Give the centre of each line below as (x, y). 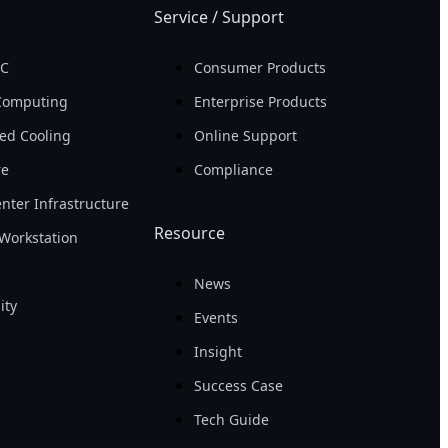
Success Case (239, 386)
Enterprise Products (261, 102)
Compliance (234, 170)
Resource (190, 233)
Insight (218, 352)
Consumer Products (260, 68)
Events (216, 318)
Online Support (246, 136)
